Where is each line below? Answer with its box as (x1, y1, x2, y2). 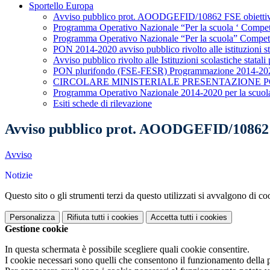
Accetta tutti (151, 213, 193, 222)
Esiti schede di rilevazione (53, 98, 152, 109)
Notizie (5, 170, 33, 181)
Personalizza (10, 213, 55, 222)
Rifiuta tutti (67, 213, 105, 222)
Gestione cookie (5, 224, 68, 234)
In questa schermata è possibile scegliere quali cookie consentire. (5, 244, 250, 255)
